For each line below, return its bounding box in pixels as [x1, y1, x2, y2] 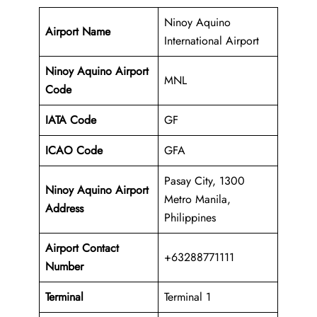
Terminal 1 [164, 289, 211, 306]
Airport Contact [45, 240, 119, 257]
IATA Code [45, 112, 96, 129]
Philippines [164, 209, 216, 226]
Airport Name [45, 23, 110, 40]
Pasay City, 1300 [164, 173, 245, 190]
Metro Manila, [164, 191, 231, 208]
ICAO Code [45, 142, 103, 159]
